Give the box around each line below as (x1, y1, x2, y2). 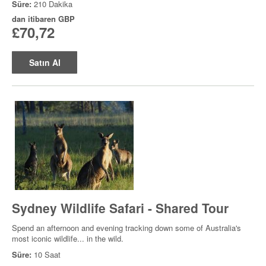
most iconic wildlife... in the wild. (12, 233, 123, 244)
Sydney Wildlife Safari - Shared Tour (12, 199, 229, 217)
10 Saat (34, 249, 61, 260)
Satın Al (28, 56, 61, 68)
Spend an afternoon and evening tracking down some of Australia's (12, 222, 241, 233)
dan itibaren (12, 13, 58, 24)
